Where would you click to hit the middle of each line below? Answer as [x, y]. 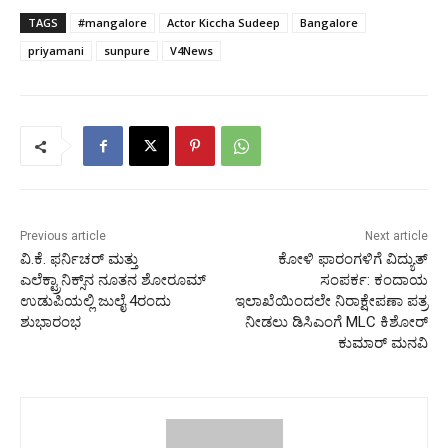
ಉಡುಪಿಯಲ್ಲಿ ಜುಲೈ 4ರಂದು [95, 301]
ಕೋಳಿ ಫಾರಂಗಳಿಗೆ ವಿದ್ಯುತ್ [352, 259]
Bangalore [329, 23]
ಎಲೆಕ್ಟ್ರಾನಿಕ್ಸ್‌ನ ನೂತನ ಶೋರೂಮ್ [113, 280]
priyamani [56, 51]
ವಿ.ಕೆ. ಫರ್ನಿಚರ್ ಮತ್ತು [79, 259]
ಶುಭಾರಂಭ [50, 322]
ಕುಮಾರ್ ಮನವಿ [382, 343]
